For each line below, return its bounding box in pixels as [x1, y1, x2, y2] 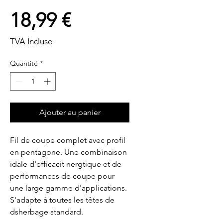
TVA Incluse [10, 36, 52, 46]
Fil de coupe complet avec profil [10, 135, 125, 145]
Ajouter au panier [39, 108, 101, 117]
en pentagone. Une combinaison [10, 147, 127, 157]
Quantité [10, 59, 38, 68]
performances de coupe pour [10, 171, 114, 181]
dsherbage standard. [10, 207, 83, 217]
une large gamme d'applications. [10, 183, 127, 193]
